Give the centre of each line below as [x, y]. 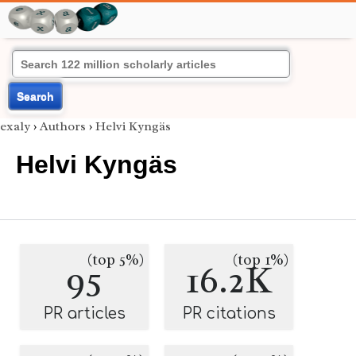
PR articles [84, 313]
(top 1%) [261, 260]
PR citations [229, 313]
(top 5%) [116, 260]
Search [35, 96]
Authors [63, 126]
